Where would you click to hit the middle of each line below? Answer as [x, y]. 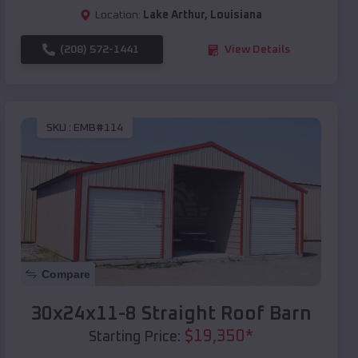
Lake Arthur [174, 16]
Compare [66, 274]
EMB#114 [98, 127]
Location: [118, 16]
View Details [257, 50]
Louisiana [236, 16]
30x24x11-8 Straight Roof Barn [171, 314]
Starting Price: [135, 338]
